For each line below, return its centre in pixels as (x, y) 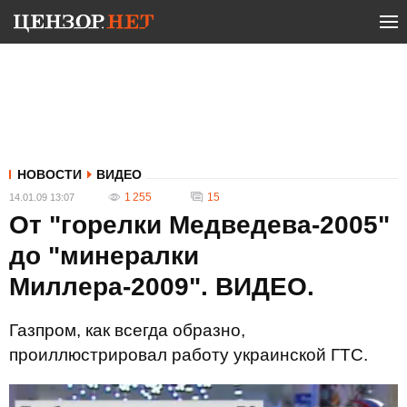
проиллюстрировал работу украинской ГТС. (189, 355)
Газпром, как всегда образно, (127, 330)
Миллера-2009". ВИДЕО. (162, 287)
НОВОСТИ (50, 174)
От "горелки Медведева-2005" (199, 225)
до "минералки (104, 256)
